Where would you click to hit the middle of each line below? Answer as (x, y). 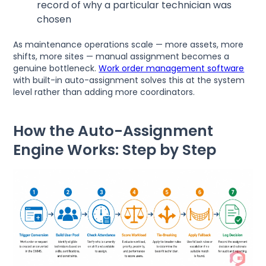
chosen (54, 19)
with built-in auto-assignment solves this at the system (129, 80)
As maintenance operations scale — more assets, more (129, 44)
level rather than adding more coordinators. (104, 92)
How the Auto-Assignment (113, 131)
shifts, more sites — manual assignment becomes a (121, 56)
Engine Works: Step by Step (115, 150)
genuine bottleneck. (56, 68)
